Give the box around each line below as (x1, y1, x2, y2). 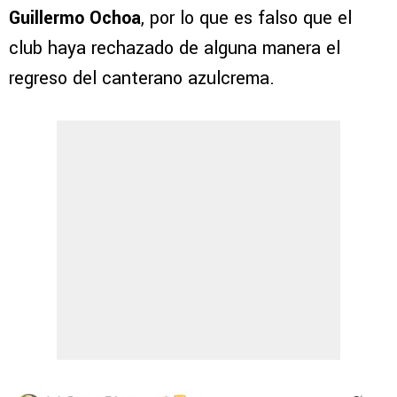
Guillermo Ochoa (9, 5, 141, 32)
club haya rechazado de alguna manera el (9, 35, 340, 62)
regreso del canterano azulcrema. (9, 66, 275, 92)
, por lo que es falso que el (141, 5, 352, 32)
